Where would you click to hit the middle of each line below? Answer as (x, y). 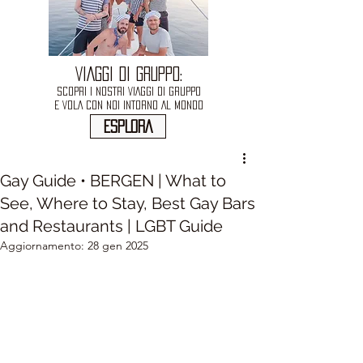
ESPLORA (128, 126)
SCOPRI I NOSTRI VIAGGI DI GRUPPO (129, 91)
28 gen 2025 (118, 246)
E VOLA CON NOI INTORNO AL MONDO (129, 105)
